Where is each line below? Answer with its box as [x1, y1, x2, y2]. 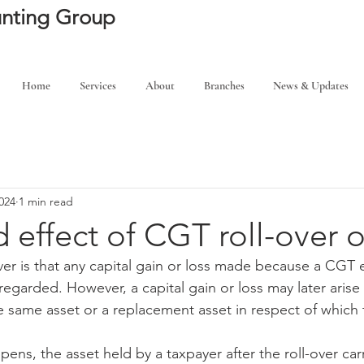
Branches [204, 79, 245, 93]
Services [80, 79, 116, 93]
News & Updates [273, 79, 349, 93]
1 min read [19, 193, 73, 209]
